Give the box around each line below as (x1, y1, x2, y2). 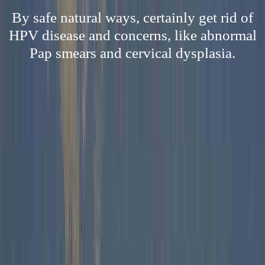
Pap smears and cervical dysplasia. (30, 45, 235, 61)
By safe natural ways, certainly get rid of (12, 9, 253, 25)
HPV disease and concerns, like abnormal (8, 27, 257, 43)
